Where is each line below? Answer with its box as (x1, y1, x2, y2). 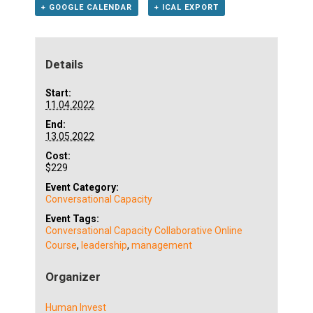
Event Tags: (45, 212, 100, 224)
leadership (81, 239, 128, 251)
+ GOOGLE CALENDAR (41, 2, 133, 12)
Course (45, 239, 78, 251)
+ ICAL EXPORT (154, 2, 219, 12)
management (131, 239, 193, 251)
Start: (45, 87, 72, 99)
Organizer (45, 269, 101, 284)
